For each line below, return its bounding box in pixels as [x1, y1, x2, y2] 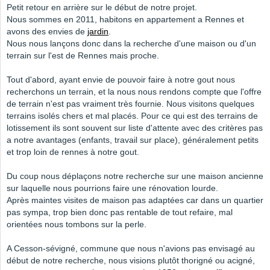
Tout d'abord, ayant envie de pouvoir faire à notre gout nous [7, 75, 235, 85]
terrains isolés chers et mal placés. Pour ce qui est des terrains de [7, 111, 258, 121]
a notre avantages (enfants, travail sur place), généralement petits [7, 135, 259, 145]
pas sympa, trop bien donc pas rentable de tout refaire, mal [7, 207, 233, 218]
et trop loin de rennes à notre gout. [7, 147, 139, 157]
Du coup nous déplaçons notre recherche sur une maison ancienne [7, 171, 263, 181]
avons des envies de [7, 27, 87, 37]
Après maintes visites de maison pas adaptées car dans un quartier [7, 195, 263, 206]
